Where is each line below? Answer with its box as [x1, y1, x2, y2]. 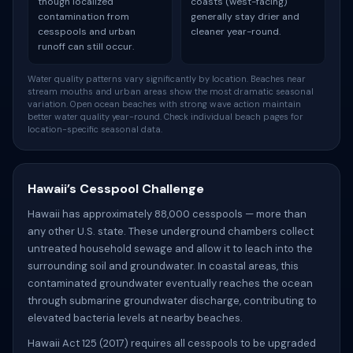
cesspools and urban [38, 25, 136, 38]
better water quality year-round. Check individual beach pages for [28, 111, 303, 122]
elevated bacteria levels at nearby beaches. [28, 311, 243, 325]
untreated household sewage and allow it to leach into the [28, 242, 313, 255]
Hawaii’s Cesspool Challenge [28, 180, 204, 197]
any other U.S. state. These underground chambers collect [28, 225, 314, 238]
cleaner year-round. [191, 25, 281, 38]
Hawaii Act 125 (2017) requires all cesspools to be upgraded [28, 336, 316, 350]
